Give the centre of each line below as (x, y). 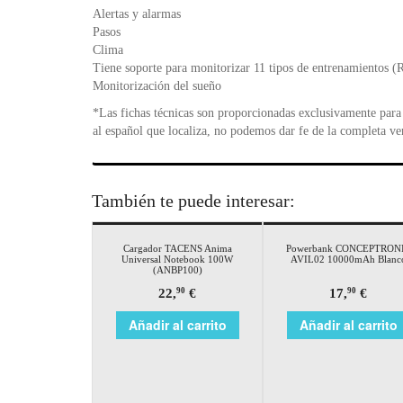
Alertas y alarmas (137, 13)
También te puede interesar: (193, 200)
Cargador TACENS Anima (177, 248)
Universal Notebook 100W (177, 259)
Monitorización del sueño (157, 85)
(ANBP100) (177, 269)
